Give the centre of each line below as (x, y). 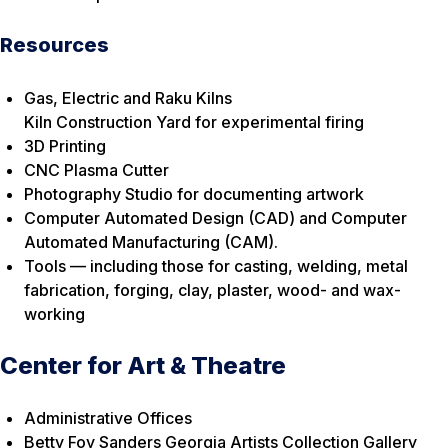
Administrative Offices (108, 417)
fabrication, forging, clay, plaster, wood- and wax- (212, 289)
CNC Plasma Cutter (96, 169)
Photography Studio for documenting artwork (194, 193)
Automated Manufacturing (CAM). (151, 241)
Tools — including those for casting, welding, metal (216, 265)
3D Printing (65, 145)
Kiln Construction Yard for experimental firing (194, 121)
